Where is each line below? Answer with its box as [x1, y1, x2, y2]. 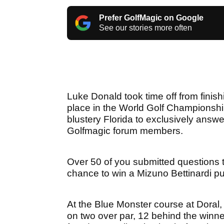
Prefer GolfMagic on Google [99, 13, 203, 22]
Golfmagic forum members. [67, 125, 183, 136]
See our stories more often [99, 23, 192, 32]
